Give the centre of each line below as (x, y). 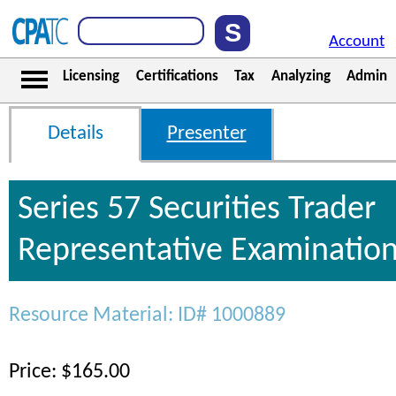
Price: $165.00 (69, 372)
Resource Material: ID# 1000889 (147, 316)
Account (357, 42)
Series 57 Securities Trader (197, 210)
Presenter (206, 134)
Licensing (91, 76)
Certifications (177, 76)
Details (75, 134)
